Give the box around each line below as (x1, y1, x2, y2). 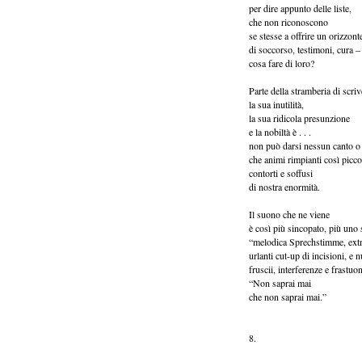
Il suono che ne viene (249, 208, 330, 221)
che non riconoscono (249, 15, 328, 28)
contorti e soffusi (249, 166, 313, 179)
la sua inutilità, (249, 98, 304, 111)
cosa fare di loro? (249, 57, 314, 69)
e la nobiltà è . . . (249, 125, 311, 138)
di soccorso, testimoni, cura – (249, 43, 360, 56)
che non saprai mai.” (249, 290, 326, 303)
